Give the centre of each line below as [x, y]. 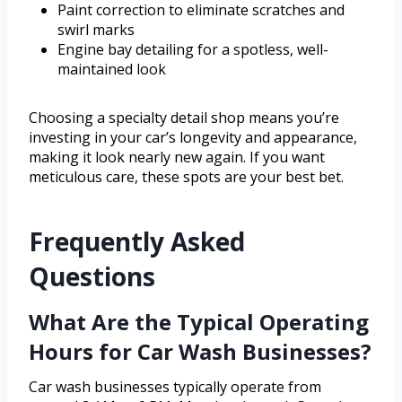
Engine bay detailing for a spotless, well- [193, 50]
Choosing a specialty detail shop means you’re [184, 118]
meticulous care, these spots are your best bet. [186, 177]
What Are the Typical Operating [199, 322]
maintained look [112, 70]
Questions [92, 277]
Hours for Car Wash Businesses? [200, 352]
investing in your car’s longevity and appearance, [193, 138]
